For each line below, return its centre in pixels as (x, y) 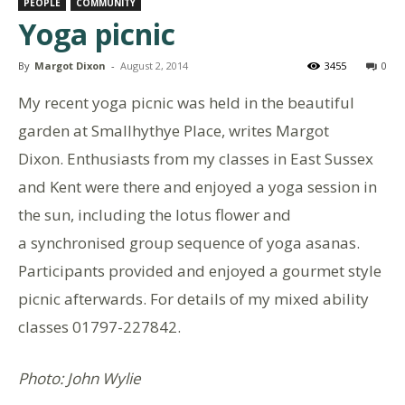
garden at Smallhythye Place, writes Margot (174, 130)
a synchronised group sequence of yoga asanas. (189, 242)
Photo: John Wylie (80, 378)
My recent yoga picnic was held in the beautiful (186, 102)
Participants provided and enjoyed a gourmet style (200, 270)
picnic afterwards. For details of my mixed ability (193, 298)
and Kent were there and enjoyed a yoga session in (198, 186)
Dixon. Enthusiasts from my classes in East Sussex (196, 158)
